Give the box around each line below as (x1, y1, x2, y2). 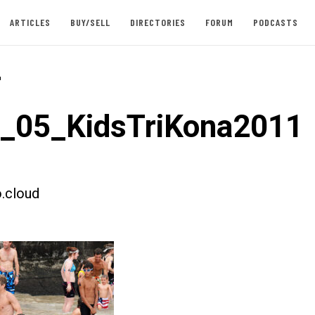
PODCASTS (252, 16, 298, 28)
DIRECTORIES (129, 16, 186, 28)
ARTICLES (9, 16, 51, 28)
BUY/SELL (70, 16, 110, 28)
